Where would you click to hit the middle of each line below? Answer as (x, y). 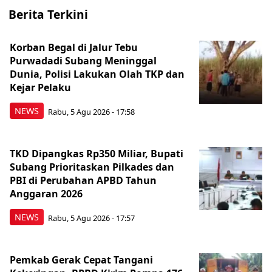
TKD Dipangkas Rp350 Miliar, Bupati (97, 154)
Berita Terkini (48, 14)
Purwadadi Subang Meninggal (83, 61)
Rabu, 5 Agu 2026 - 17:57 (91, 218)
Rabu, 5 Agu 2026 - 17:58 (91, 111)
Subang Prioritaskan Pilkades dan (92, 167)
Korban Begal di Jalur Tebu (74, 47)
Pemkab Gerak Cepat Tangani (81, 260)
